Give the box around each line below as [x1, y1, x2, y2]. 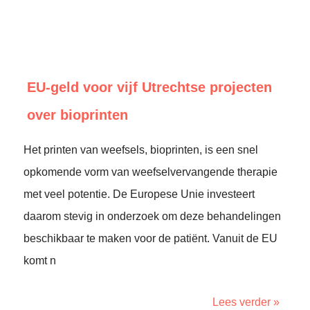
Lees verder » [212, 296, 280, 308]
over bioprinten [27, 107, 128, 122]
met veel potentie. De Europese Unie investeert [24, 188, 255, 200]
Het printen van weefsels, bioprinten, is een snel [24, 144, 258, 156]
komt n [24, 255, 56, 266]
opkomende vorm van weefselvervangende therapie [24, 166, 277, 178]
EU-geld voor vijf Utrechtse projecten [27, 80, 272, 95]
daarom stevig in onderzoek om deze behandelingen [24, 210, 281, 222]
